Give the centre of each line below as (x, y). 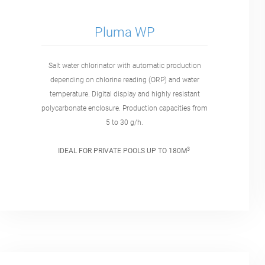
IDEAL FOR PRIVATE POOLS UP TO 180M (123, 151)
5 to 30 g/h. (125, 123)
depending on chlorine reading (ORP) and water (125, 80)
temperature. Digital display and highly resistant (125, 94)
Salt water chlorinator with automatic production (125, 66)
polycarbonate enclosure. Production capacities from (125, 109)
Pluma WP (125, 32)
